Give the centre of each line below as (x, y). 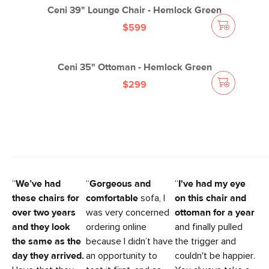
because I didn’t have (129, 242)
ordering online (116, 227)
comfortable (113, 198)
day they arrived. (48, 256)
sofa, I (153, 198)
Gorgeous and (120, 184)
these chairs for (46, 198)
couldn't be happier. (215, 256)
